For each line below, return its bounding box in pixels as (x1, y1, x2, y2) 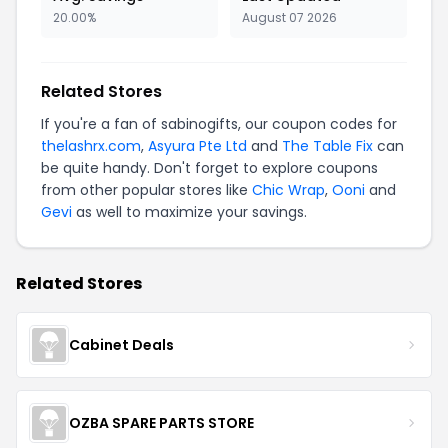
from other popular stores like (41, 180, 252, 200)
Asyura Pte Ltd (148, 136, 247, 156)
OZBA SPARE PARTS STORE (69, 412, 254, 433)
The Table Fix (282, 136, 373, 156)
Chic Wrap (252, 180, 325, 200)
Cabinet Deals (69, 334, 174, 355)
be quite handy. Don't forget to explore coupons (41, 158, 378, 178)
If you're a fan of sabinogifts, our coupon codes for (41, 114, 397, 134)
